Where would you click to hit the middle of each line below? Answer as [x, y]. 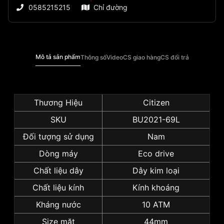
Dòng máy [58, 154]
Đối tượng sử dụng [58, 137]
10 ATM [156, 205]
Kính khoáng [156, 188]
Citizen [156, 103]
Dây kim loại [156, 171]
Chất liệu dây [58, 171]
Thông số [93, 57]
